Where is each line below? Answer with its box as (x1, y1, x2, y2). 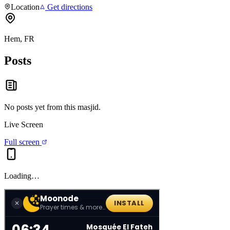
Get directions (45, 3, 92, 12)
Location (11, 3, 40, 12)
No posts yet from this (4, 102, 78, 111)
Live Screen (4, 120, 43, 129)
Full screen (4, 137, 42, 146)
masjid (78, 102, 99, 111)
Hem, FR (4, 34, 34, 44)
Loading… (4, 171, 40, 180)
